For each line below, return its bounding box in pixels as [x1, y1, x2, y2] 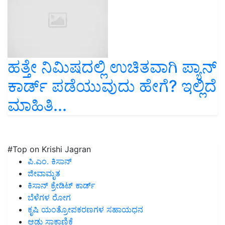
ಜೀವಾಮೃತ [28, 168, 60, 178]
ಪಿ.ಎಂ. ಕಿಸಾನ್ [28, 156, 72, 166]
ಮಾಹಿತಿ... [8, 95, 67, 115]
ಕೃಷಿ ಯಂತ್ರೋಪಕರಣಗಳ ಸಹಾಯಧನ [28, 204, 143, 214]
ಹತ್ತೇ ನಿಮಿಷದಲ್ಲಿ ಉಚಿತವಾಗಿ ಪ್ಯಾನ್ [8, 57, 217, 77]
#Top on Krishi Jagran [8, 144, 91, 154]
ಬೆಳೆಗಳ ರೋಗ [28, 192, 71, 202]
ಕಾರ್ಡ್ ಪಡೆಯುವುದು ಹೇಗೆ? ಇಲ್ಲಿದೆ [8, 76, 216, 96]
